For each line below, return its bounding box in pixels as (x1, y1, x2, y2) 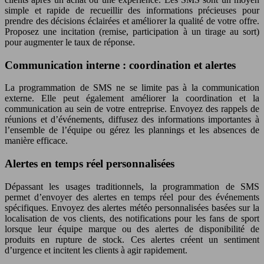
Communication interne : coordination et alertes (5, 58, 236, 71)
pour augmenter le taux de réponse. (5, 37, 135, 47)
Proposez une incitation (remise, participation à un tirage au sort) (5, 27, 259, 37)
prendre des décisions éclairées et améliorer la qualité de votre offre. (5, 16, 259, 26)
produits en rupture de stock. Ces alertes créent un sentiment (5, 234, 259, 245)
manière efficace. (5, 136, 68, 146)
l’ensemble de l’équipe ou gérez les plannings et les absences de (5, 125, 259, 136)
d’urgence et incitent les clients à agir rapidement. (5, 245, 187, 255)
